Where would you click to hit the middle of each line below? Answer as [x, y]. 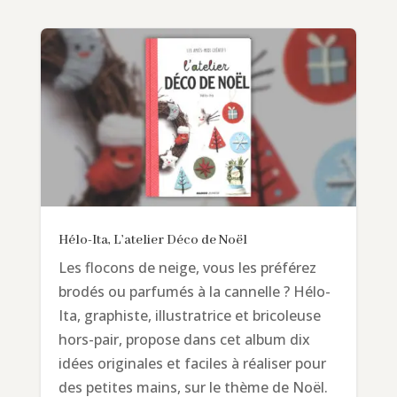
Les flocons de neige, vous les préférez [187, 267]
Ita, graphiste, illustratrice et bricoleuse [189, 315]
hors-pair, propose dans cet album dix [184, 339]
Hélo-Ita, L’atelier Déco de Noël [152, 240]
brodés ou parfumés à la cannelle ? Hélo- [194, 291]
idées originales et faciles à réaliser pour [192, 363]
